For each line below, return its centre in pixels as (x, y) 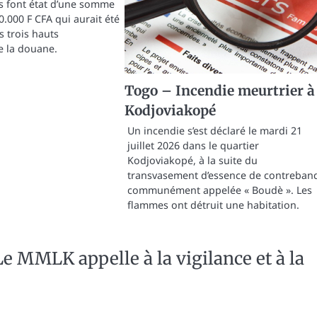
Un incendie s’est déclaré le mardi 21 (214, 131)
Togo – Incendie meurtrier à (219, 91)
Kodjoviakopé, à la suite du (192, 161)
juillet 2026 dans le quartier (193, 146)
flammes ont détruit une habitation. (213, 205)
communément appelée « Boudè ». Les (219, 190)
